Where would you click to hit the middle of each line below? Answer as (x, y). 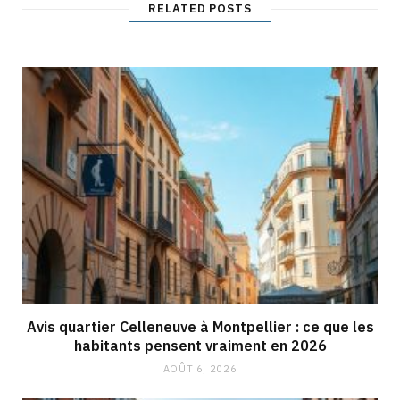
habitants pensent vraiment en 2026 (200, 346)
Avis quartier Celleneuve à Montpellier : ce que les (200, 327)
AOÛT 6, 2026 (200, 369)
